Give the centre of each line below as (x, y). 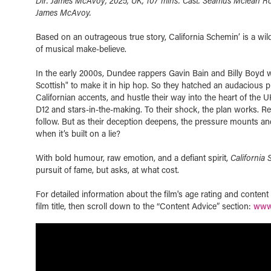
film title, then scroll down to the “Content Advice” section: (144, 206)
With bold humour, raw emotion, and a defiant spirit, (133, 158)
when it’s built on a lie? (78, 133)
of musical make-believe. (81, 49)
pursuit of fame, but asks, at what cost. (107, 170)
